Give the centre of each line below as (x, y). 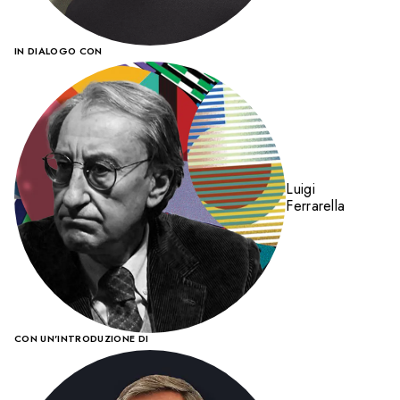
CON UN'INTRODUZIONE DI (82, 339)
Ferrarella (316, 206)
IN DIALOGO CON (58, 50)
